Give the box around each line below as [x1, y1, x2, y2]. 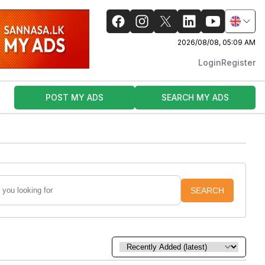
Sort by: [119, 242, 149, 252]
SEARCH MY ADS [161, 92, 229, 102]
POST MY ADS [46, 92, 104, 102]
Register [221, 57, 256, 67]
